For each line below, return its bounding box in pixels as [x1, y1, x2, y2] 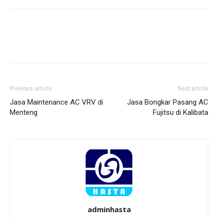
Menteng [10, 108, 37, 117]
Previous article [10, 85, 52, 92]
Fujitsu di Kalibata [153, 108, 208, 117]
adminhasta [87, 204, 131, 215]
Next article [178, 85, 208, 92]
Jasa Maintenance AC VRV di [10, 98, 103, 107]
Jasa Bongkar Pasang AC [127, 98, 208, 107]
